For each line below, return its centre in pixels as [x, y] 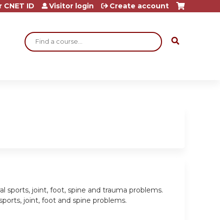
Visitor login [71, 6]
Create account [139, 6]
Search [39, 36]
